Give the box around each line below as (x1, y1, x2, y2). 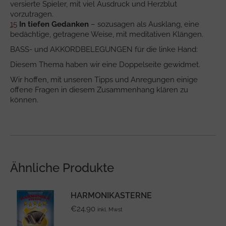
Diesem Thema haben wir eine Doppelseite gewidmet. (10, 60, 200, 69)
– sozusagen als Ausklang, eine (89, 19, 199, 29)
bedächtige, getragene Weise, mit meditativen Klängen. (10, 29, 203, 39)
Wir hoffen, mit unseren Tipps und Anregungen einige (10, 75, 198, 84)
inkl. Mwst (97, 205, 123, 213)
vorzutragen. (10, 9, 53, 19)
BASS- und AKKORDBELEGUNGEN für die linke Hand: (10, 44, 198, 54)
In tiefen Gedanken (19, 19, 89, 29)
